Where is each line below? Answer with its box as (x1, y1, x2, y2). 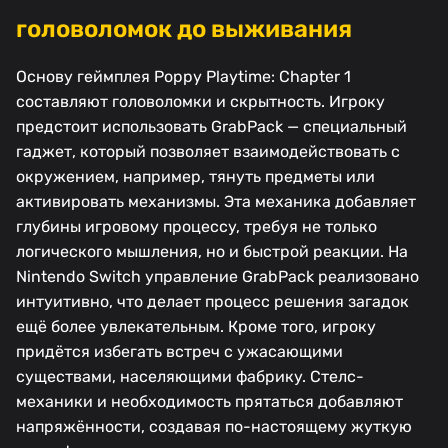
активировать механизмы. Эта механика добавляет (16, 192, 416, 212)
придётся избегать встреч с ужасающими (16, 342, 343, 362)
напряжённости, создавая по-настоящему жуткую (16, 417, 412, 437)
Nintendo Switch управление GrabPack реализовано (16, 267, 419, 287)
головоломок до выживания (16, 15, 352, 44)
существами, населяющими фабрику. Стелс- (16, 367, 364, 387)
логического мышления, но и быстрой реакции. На (16, 242, 408, 262)
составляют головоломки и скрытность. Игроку (16, 92, 385, 112)
